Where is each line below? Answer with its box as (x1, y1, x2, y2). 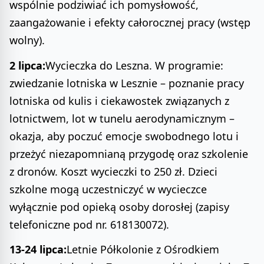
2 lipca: (9, 58, 45, 72)
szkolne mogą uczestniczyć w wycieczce (9, 181, 207, 196)
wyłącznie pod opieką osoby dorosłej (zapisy (9, 199, 229, 214)
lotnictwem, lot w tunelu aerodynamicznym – (9, 111, 235, 126)
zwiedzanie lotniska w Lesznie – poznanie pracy (9, 75, 244, 90)
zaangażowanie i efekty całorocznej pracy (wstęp (9, 15, 250, 29)
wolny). (9, 32, 45, 47)
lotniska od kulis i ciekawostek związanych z (9, 93, 229, 108)
